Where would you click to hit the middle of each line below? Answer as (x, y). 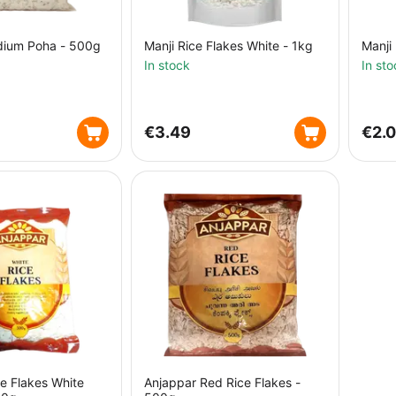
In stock (167, 65)
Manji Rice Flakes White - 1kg (228, 46)
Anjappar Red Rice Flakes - (222, 382)
